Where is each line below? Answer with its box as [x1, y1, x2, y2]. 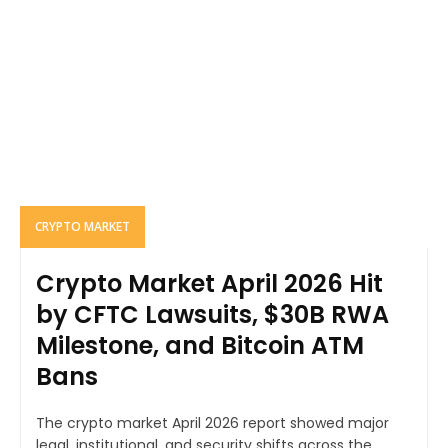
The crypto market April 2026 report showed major [36, 413, 389, 434]
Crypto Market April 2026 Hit [36, 267, 383, 301]
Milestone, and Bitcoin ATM [36, 329, 364, 363]
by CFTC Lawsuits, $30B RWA [36, 298, 389, 332]
